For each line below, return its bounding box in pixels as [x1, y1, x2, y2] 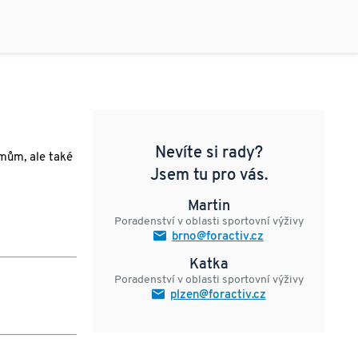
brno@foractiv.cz [172, 231, 264, 243]
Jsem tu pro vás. [149, 168, 268, 184]
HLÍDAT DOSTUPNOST [201, 14, 316, 26]
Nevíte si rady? [154, 145, 263, 161]
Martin [187, 199, 230, 214]
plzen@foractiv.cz [169, 289, 266, 301]
